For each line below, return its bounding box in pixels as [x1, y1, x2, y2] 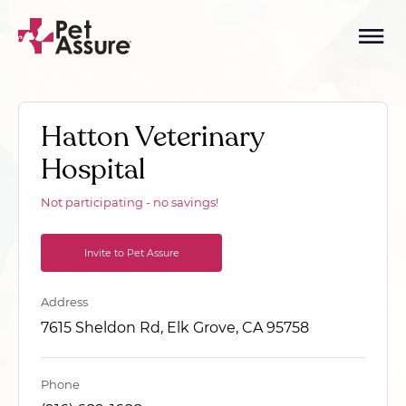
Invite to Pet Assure [83, 246, 179, 259]
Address [41, 295, 88, 309]
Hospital [41, 150, 145, 188]
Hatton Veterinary [41, 118, 264, 156]
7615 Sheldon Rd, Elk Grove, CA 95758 [41, 319, 309, 336]
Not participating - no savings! [41, 195, 218, 209]
